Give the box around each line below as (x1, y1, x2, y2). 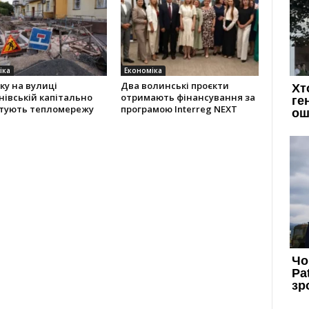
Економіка (123, 66, 162, 75)
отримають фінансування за (120, 91, 255, 103)
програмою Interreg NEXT (120, 103, 237, 115)
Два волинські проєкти (120, 79, 229, 92)
